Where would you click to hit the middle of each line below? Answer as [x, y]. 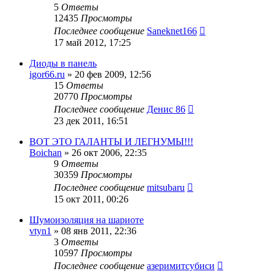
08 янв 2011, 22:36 [99, 231]
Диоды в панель [63, 63]
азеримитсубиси [181, 265]
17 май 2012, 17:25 [92, 42]
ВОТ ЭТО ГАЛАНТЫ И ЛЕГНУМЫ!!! [111, 141]
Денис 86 [166, 109]
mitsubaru [166, 187]
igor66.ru [47, 74]
